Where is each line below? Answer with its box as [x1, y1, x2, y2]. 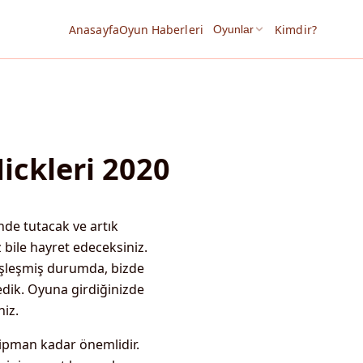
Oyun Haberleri [118, 21, 203, 37]
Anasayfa [69, 21, 119, 37]
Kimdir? [275, 21, 317, 37]
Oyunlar [212, 22, 254, 36]
